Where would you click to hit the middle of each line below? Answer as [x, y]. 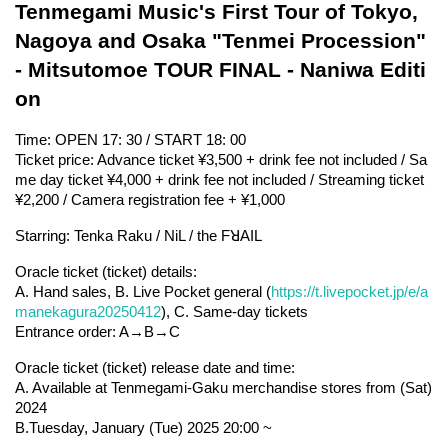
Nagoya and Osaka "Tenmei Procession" [220, 40]
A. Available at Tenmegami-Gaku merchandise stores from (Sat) [223, 387]
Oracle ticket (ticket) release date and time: [155, 367]
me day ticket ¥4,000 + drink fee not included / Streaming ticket [219, 179]
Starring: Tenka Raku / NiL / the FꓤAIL [138, 235]
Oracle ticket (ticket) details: [106, 271]
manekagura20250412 [88, 311]
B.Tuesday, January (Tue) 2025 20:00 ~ [143, 427]
